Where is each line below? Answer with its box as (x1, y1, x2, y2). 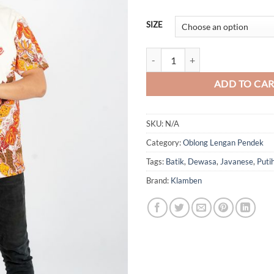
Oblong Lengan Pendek (183, 138, 264, 148)
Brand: (146, 176, 171, 186)
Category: (146, 138, 183, 148)
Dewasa (188, 157, 217, 167)
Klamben (171, 176, 202, 186)
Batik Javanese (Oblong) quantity (146, 49, 269, 60)
